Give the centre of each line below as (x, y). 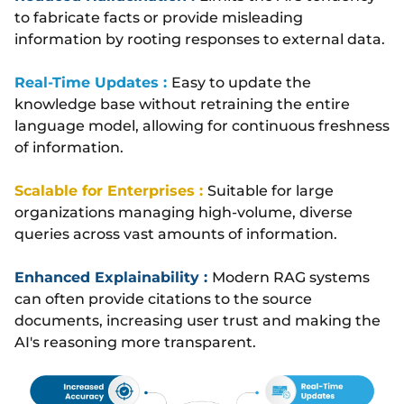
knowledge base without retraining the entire (182, 104)
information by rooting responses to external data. (200, 39)
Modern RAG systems (291, 277)
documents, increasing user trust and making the (197, 320)
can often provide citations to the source (163, 298)
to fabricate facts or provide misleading (159, 17)
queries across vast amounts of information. (176, 234)
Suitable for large (271, 190)
